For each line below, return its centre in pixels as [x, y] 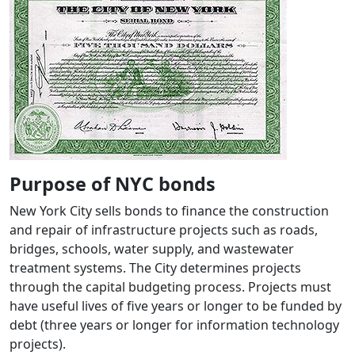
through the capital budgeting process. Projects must [170, 287]
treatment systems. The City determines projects [155, 268]
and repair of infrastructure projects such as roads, [164, 230]
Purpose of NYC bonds [113, 184]
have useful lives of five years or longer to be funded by [176, 306]
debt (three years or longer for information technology [174, 325]
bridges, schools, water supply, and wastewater [152, 249]
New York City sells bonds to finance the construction [169, 211]
